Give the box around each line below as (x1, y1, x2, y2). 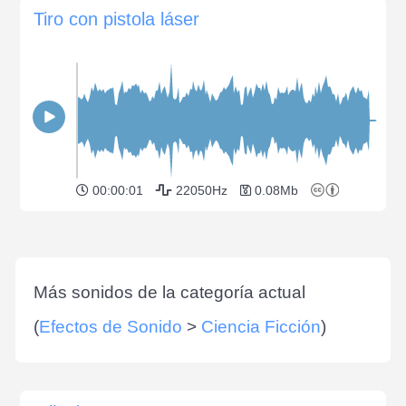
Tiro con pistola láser (34, 8, 199, 29)
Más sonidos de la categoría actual (34, 282, 305, 302)
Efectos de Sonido (39, 316, 182, 336)
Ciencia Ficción (201, 316, 321, 336)
